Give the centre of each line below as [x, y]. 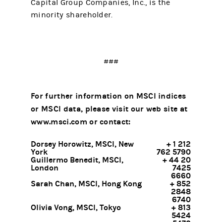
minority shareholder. [72, 15]
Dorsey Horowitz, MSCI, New [83, 144]
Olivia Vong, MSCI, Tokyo [76, 207]
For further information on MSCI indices [109, 96]
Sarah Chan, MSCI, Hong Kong [86, 184]
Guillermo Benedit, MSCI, [77, 160]
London [45, 168]
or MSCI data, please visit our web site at [109, 109]
